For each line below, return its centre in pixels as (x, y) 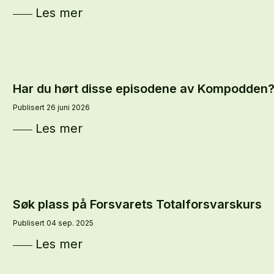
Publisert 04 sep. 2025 (53, 223)
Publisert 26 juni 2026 (51, 107)
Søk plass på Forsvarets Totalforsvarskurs (137, 205)
